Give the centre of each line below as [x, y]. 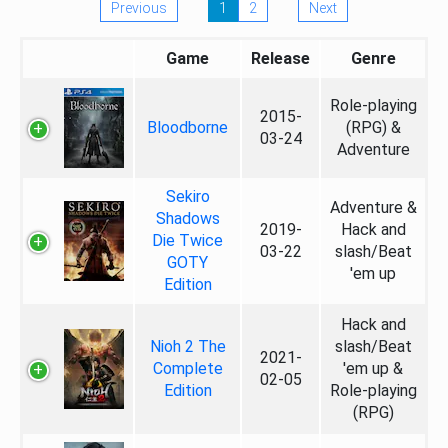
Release [280, 58]
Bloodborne [187, 127]
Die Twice [187, 240]
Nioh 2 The [187, 346]
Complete [187, 368]
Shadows [187, 218]
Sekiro [187, 196]
